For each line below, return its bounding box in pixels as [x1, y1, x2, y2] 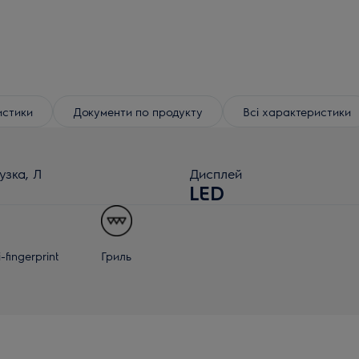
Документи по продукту [73, 103, 203, 119]
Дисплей [189, 165, 242, 182]
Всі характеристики [243, 103, 351, 119]
